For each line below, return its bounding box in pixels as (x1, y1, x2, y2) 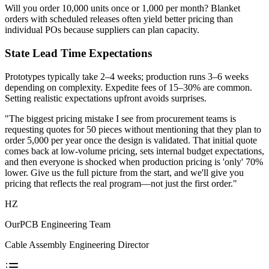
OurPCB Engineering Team (5, 219, 110, 229)
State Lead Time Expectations (5, 47, 152, 60)
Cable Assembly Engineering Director (5, 239, 149, 250)
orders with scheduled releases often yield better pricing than (5, 14, 233, 25)
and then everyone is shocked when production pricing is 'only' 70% (5, 156, 263, 167)
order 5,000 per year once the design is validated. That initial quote (5, 134, 257, 145)
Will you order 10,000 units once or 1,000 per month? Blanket (5, 3, 240, 14)
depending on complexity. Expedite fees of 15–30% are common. (5, 82, 252, 92)
